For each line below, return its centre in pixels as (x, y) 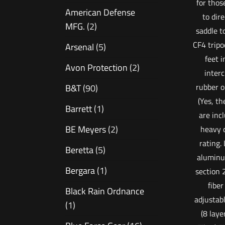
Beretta (79, 150)
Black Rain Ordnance (105, 191)
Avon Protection (96, 68)
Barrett (79, 109)
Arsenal (80, 47)
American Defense (100, 13)
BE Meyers (86, 130)
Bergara (80, 171)
